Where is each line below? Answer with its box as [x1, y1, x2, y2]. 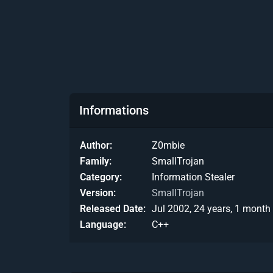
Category [80, 171, 119, 183]
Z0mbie [152, 140, 185, 152]
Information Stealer [152, 171, 235, 183]
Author [80, 140, 110, 152]
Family [80, 155, 109, 168]
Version [80, 187, 113, 199]
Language [80, 219, 124, 231]
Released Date [80, 203, 143, 215]
